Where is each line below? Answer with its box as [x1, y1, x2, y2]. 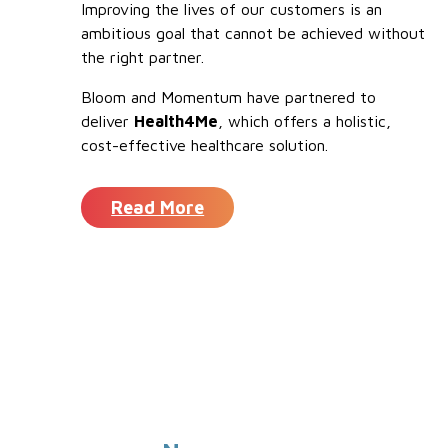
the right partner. [81, 48, 205, 67]
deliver [81, 112, 135, 131]
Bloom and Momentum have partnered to [81, 88, 377, 107]
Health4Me [134, 112, 219, 131]
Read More [111, 197, 205, 219]
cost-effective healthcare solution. [81, 136, 329, 155]
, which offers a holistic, [218, 112, 392, 131]
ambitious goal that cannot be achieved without [81, 24, 426, 43]
